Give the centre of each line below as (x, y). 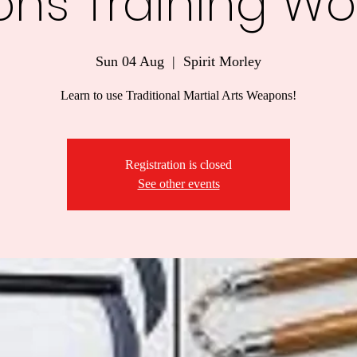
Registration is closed (178, 165)
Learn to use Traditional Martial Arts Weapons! (178, 95)
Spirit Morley (222, 61)
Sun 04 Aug (130, 61)
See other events (178, 184)
